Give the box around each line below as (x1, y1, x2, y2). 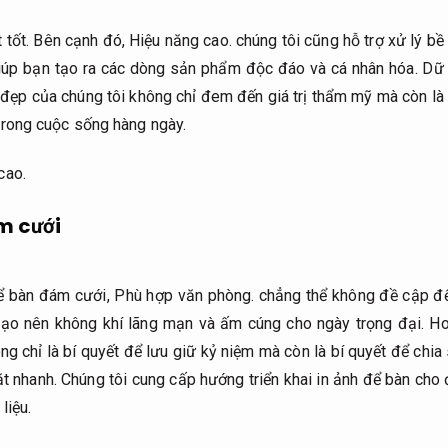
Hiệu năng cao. (129, 30, 232, 50)
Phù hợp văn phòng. (114, 286, 255, 306)
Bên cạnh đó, (29, 30, 130, 50)
